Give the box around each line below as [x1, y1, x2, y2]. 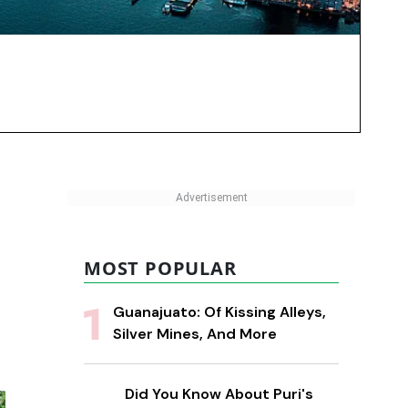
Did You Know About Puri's [125, 384, 313, 404]
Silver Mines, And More [113, 324, 277, 344]
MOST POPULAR [84, 256, 237, 281]
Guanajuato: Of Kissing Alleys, [113, 302, 326, 322]
